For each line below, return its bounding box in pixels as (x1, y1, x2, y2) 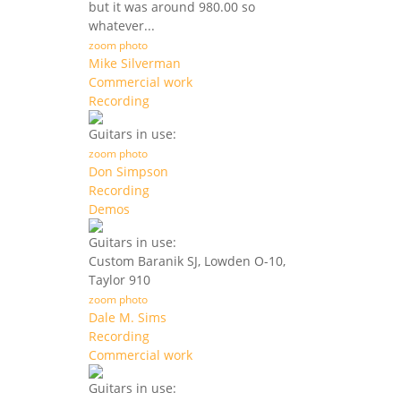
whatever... (89, 17, 155, 35)
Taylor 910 (89, 271, 150, 289)
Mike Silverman (89, 55, 181, 73)
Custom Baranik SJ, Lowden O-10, (89, 252, 286, 270)
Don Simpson (89, 163, 168, 181)
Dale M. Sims (89, 309, 166, 327)
